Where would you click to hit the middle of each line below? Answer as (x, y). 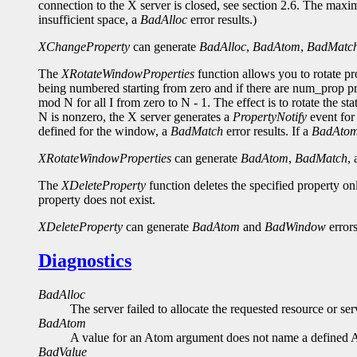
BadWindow (295, 227)
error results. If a (267, 131)
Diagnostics (85, 261)
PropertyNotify (270, 117)
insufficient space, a (89, 20)
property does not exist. (97, 200)
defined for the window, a (104, 131)
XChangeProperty (84, 47)
